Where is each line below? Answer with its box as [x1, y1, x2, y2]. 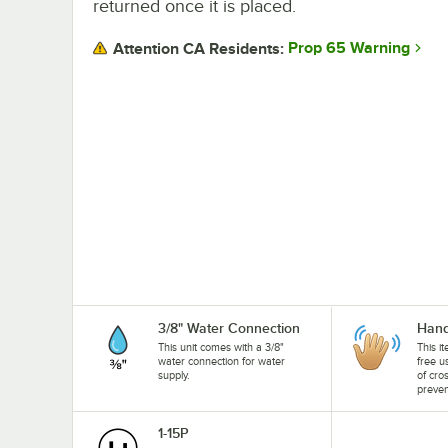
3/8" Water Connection [158, 319, 300, 336]
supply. [158, 368, 190, 381]
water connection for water [158, 354, 285, 367]
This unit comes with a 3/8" [158, 340, 284, 353]
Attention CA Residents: [113, 39, 284, 58]
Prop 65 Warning [288, 39, 410, 58]
